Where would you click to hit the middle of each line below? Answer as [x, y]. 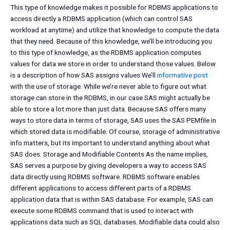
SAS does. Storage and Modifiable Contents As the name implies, [109, 154]
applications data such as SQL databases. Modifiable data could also [115, 222]
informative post [183, 75]
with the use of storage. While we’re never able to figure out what [108, 87]
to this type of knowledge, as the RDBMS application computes [106, 53]
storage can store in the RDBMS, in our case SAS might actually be [110, 98]
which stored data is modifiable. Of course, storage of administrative [115, 132]
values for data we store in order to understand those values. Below [113, 64]
